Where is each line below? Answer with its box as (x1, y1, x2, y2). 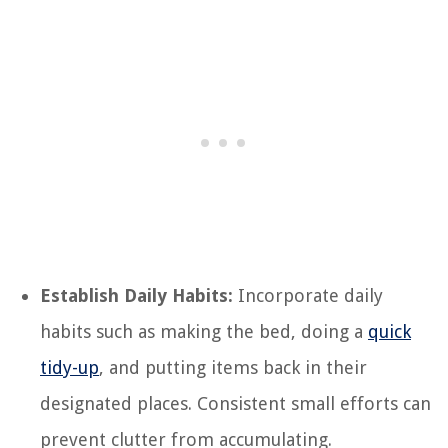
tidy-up (40, 356, 99, 378)
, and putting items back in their (99, 356, 367, 378)
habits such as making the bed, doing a (40, 320, 368, 342)
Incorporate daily (233, 284, 383, 306)
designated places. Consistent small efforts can (40, 392, 431, 414)
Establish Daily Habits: (40, 284, 233, 306)
